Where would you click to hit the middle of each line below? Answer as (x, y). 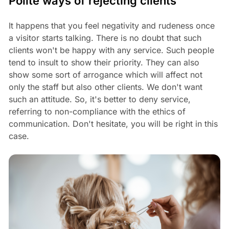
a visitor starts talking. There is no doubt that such (105, 38)
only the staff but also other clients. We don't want (105, 87)
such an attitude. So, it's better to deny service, (99, 99)
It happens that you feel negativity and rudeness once (111, 26)
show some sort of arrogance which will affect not (105, 75)
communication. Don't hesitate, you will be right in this (113, 124)
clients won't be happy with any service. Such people (111, 50)
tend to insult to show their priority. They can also (104, 63)
